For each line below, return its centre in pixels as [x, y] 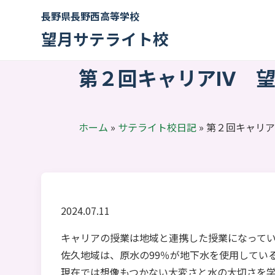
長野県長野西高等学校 [91, 16]
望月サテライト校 [105, 38]
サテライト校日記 [157, 127]
